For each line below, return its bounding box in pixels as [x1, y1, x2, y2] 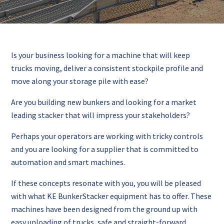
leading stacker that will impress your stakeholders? [11, 110, 190, 120]
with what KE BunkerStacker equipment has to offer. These [11, 191, 212, 201]
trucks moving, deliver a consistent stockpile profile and [11, 63, 203, 73]
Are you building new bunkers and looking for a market [11, 97, 197, 107]
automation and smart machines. [11, 157, 125, 167]
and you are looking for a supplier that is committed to [11, 144, 199, 154]
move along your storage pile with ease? [11, 76, 149, 86]
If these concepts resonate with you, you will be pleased [11, 178, 201, 188]
